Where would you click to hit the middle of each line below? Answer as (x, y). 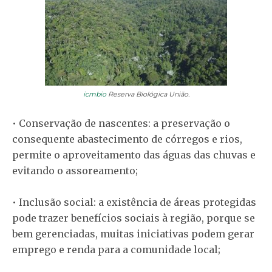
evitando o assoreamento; (75, 171)
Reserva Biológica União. (148, 94)
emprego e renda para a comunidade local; (116, 250)
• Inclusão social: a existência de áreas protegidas (134, 202)
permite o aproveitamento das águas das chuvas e (134, 155)
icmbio (94, 94)
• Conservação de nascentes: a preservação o (121, 124)
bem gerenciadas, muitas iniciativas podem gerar (133, 234)
